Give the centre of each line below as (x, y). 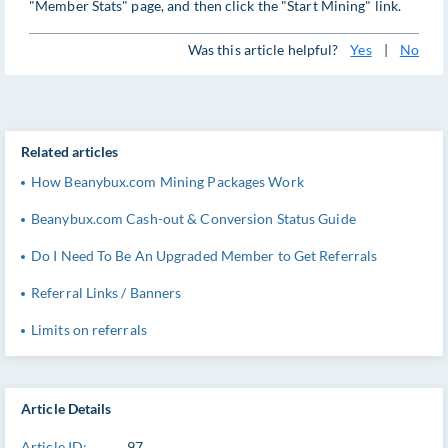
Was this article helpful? (263, 49)
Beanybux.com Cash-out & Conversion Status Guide (193, 218)
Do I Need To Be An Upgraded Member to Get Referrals (204, 255)
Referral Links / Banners (106, 292)
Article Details (66, 408)
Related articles (70, 151)
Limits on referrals (89, 329)
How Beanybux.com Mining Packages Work (167, 181)
